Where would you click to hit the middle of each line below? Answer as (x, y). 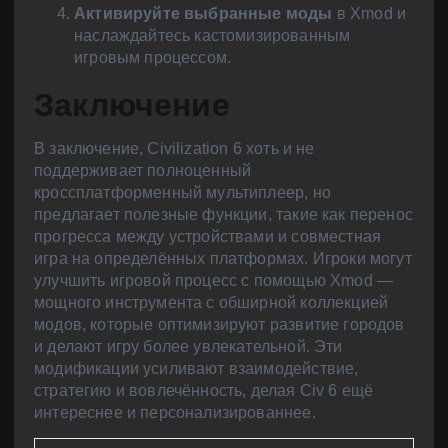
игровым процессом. (153, 58)
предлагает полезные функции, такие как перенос (223, 214)
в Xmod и (369, 14)
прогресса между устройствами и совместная (208, 236)
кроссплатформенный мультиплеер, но (182, 192)
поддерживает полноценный (143, 170)
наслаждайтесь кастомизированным (212, 36)
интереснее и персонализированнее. (175, 412)
